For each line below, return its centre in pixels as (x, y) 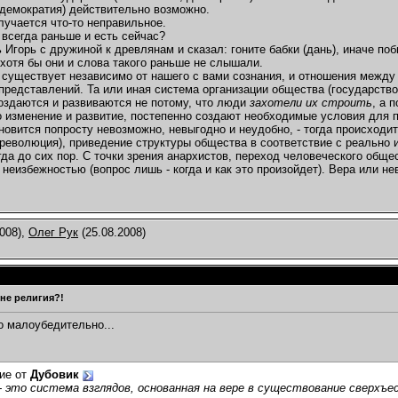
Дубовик (55, 375)
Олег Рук (53, 232)
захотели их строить (311, 103)
